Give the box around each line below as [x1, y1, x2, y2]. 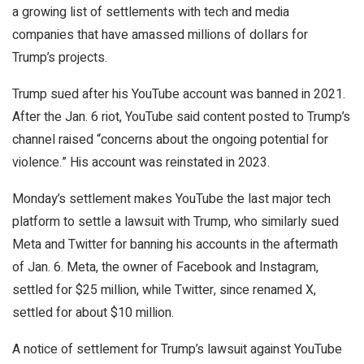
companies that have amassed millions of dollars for [12, 24, 308, 45]
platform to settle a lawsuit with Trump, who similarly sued [12, 211, 339, 232]
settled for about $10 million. [12, 302, 174, 323]
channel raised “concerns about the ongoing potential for [12, 129, 328, 149]
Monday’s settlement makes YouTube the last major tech [12, 188, 331, 209]
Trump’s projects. [12, 47, 107, 67]
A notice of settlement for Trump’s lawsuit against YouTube [12, 339, 342, 359]
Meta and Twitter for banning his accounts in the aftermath [12, 234, 338, 254]
